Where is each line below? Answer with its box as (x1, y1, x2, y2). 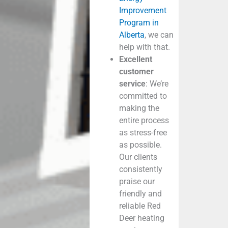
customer (119, 66, 154, 76)
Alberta (119, 30, 145, 40)
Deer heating (119, 213, 164, 223)
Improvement (119, 5, 166, 15)
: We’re (145, 78, 168, 89)
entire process (119, 115, 169, 125)
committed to (119, 91, 167, 101)
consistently (119, 164, 162, 174)
